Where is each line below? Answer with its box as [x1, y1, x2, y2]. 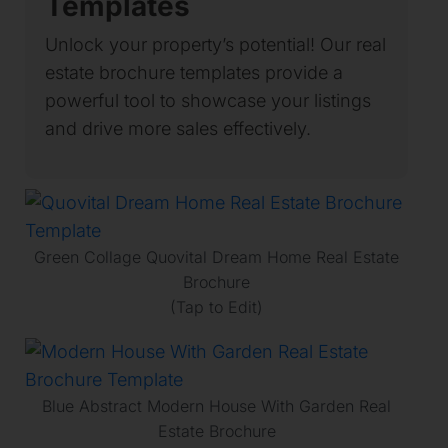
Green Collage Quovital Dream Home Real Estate [34, 246, 399, 267]
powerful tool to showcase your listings [45, 89, 371, 111]
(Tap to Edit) [170, 296, 263, 317]
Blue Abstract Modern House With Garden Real [42, 395, 391, 416]
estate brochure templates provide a [45, 61, 343, 83]
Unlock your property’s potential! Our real [45, 33, 386, 55]
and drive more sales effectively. [45, 117, 311, 139]
